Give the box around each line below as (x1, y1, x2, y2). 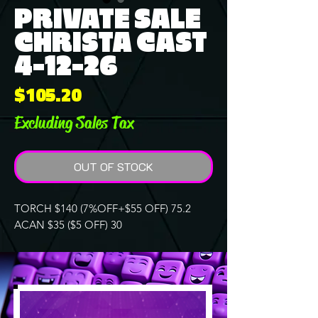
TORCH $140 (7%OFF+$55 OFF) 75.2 (14, 201, 191, 215)
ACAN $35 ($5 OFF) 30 (14, 217, 122, 231)
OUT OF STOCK (74, 158, 153, 174)
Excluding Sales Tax (14, 111, 133, 133)
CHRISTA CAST (14, 30, 207, 55)
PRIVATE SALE (14, 6, 201, 32)
